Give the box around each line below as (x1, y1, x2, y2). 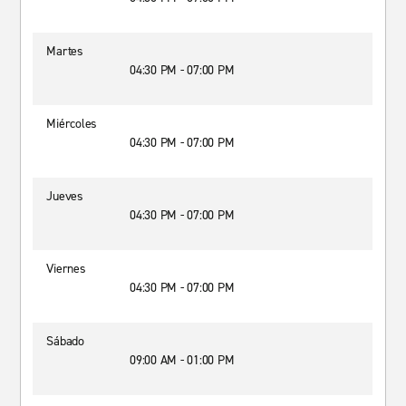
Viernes (46, 260, 86, 277)
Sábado (46, 333, 84, 350)
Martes (46, 43, 83, 60)
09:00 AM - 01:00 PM (130, 352, 235, 369)
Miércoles (46, 115, 98, 132)
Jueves (46, 188, 83, 205)
